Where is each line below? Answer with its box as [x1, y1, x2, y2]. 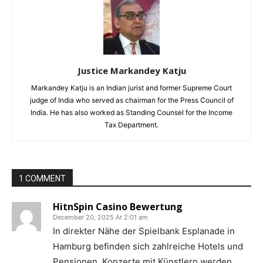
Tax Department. [104, 120, 159, 130]
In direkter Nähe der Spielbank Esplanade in [53, 225, 235, 237]
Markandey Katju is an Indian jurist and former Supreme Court [31, 83, 232, 93]
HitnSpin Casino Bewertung [53, 200, 183, 214]
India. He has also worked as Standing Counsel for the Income [31, 108, 232, 117]
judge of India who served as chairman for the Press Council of [29, 96, 234, 105]
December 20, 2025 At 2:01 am [53, 213, 148, 222]
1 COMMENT [19, 174, 66, 184]
